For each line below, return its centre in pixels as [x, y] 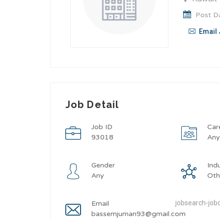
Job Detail [92, 105]
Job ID [102, 127]
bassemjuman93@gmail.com [138, 214]
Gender [103, 165]
